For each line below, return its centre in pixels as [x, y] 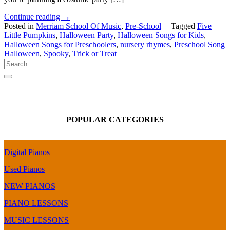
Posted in [20, 26]
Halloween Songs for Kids [161, 35]
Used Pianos [24, 169]
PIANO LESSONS [36, 203]
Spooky [56, 53]
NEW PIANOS [30, 186]
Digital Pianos [27, 152]
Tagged [184, 26]
